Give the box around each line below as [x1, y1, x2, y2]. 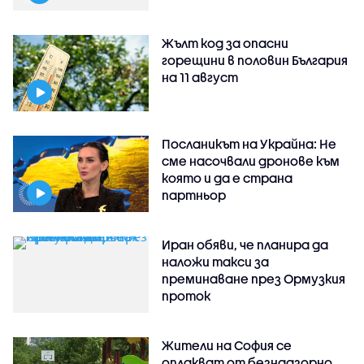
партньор [162, 188, 227, 203]
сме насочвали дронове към [162, 154, 340, 169]
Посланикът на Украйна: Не [162, 136, 337, 152]
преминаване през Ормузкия [162, 271, 346, 286]
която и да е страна [162, 171, 293, 186]
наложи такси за [162, 253, 270, 269]
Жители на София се [162, 337, 292, 353]
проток [162, 288, 211, 303]
